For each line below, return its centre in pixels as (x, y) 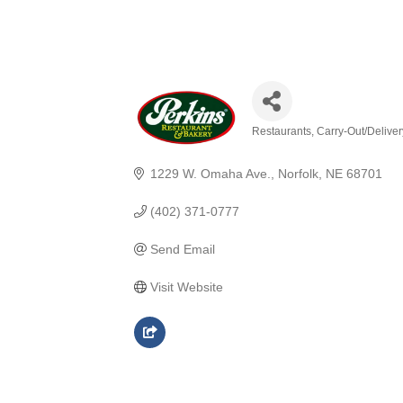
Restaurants (281, 131)
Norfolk (298, 173)
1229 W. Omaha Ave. (210, 173)
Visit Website (186, 287)
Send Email (182, 249)
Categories (289, 143)
